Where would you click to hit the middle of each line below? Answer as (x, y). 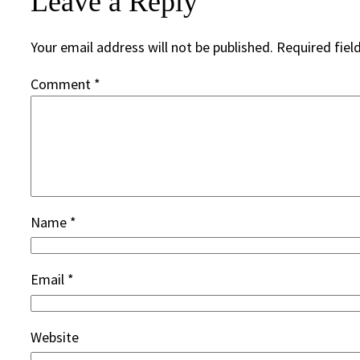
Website (55, 337)
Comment (62, 84)
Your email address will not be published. (152, 47)
